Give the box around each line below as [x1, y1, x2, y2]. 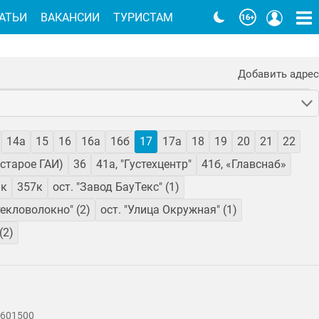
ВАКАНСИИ [41, 10, 100, 24]
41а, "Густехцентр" [96, 157, 192, 172]
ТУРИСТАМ [113, 10, 174, 24]
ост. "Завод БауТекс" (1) [53, 180, 179, 194]
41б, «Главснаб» [202, 157, 286, 172]
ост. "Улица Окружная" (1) [100, 203, 237, 217]
